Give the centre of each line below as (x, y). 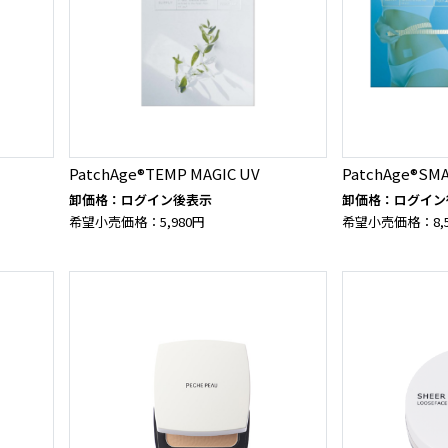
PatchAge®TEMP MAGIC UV (165, 173)
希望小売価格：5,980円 (137, 221)
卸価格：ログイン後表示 (141, 199)
